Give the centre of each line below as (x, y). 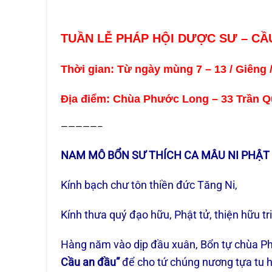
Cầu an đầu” (92, 262)
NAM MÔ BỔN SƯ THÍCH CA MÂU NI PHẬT (165, 155)
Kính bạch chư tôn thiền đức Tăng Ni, (149, 185)
